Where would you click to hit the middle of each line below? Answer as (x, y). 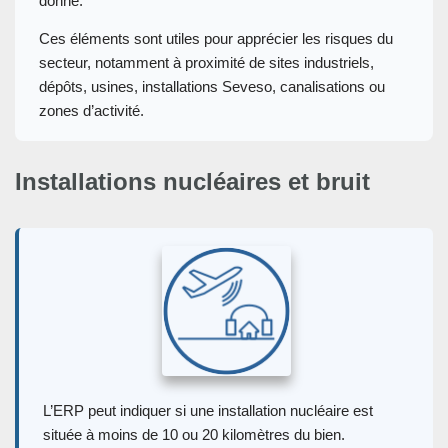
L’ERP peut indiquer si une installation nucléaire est (208, 410)
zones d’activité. (91, 110)
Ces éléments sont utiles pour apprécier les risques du (216, 38)
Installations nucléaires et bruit (192, 181)
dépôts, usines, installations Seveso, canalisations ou (212, 86)
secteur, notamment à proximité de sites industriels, (206, 62)
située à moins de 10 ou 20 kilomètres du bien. (194, 434)
